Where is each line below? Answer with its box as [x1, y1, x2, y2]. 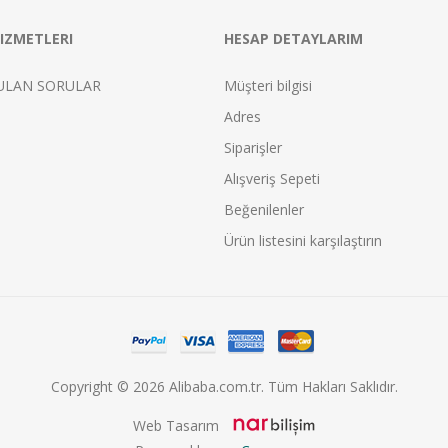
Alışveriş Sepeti [224, 169, 320, 188]
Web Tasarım [133, 416, 219, 435]
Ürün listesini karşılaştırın [224, 231, 382, 250]
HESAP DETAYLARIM [224, 29, 363, 48]
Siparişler [224, 138, 282, 157]
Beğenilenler [224, 200, 304, 219]
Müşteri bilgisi [224, 76, 312, 95]
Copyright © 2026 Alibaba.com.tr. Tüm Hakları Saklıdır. [50, 377, 398, 396]
